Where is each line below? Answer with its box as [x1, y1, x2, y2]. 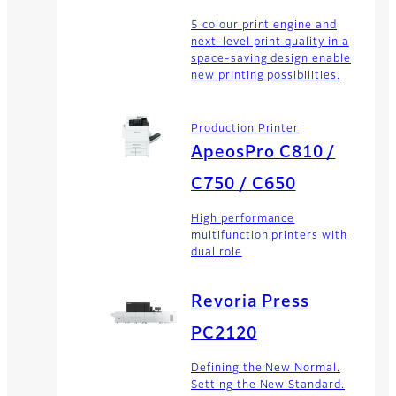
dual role [191, 247, 242, 258]
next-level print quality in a [191, 37, 349, 49]
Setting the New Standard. [191, 379, 346, 391]
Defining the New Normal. [191, 362, 341, 374]
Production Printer [191, 123, 300, 134]
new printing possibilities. [191, 71, 340, 82]
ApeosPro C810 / [191, 144, 336, 161]
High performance [191, 213, 295, 225]
